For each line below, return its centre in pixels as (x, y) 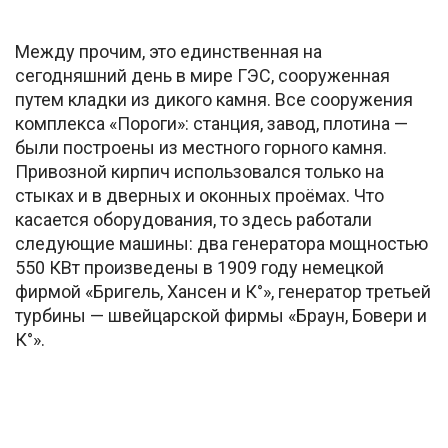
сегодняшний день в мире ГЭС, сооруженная (202, 75)
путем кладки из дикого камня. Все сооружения (214, 99)
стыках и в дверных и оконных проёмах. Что (199, 195)
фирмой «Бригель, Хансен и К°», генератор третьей (223, 291)
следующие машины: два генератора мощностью (221, 243)
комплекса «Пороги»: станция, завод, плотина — (211, 123)
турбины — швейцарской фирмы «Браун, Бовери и (221, 315)
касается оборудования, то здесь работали (193, 219)
